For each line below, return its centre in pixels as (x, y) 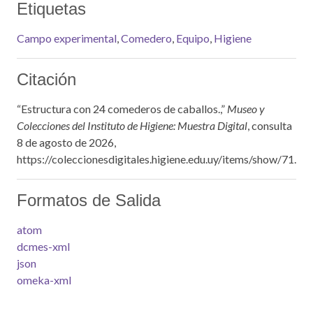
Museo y (246, 109)
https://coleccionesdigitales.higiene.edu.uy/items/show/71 (155, 159)
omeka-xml (44, 280)
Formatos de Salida (89, 200)
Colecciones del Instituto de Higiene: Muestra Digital (132, 125)
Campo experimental (67, 38)
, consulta (270, 125)
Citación (46, 79)
